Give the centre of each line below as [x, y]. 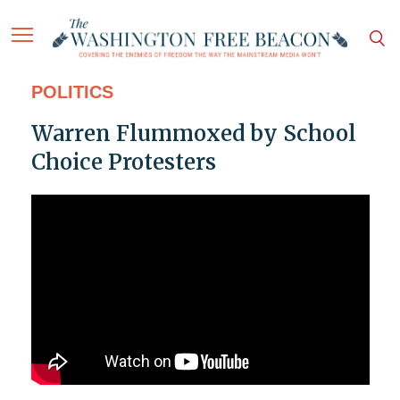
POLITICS [72, 92]
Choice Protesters [123, 162]
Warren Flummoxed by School [193, 134]
